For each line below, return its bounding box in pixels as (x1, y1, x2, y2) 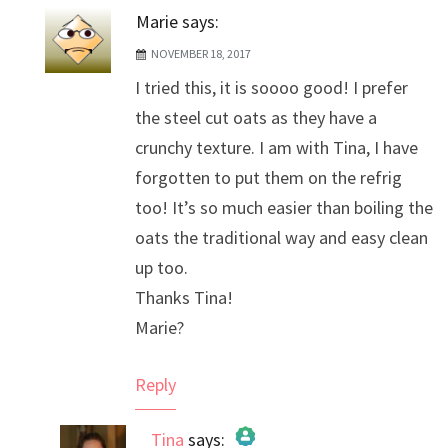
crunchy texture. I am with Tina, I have (135, 135, 418, 159)
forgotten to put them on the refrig (135, 165, 402, 189)
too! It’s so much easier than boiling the (135, 195, 433, 219)
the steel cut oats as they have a (135, 105, 377, 129)
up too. (135, 255, 188, 279)
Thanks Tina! (135, 285, 233, 309)
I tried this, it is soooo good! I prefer (135, 75, 408, 99)
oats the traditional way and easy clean (135, 225, 428, 249)
